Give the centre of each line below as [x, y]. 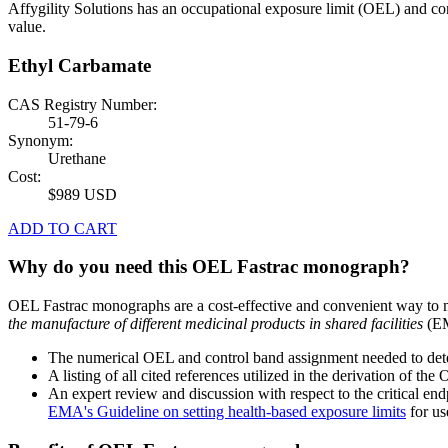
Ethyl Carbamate [79, 66]
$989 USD [82, 194]
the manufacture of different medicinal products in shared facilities [215, 324]
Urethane [77, 158]
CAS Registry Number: [82, 104]
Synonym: [40, 140]
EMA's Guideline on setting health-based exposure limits [227, 412]
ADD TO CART [62, 228]
